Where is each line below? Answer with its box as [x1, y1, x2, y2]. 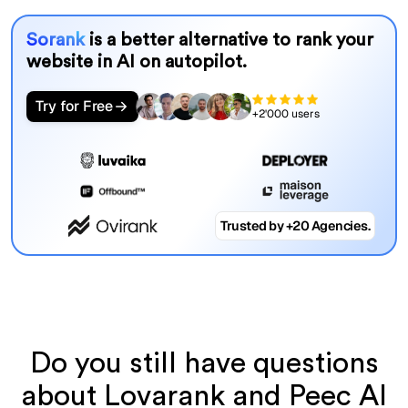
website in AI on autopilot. [25, 53, 247, 72]
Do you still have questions [29, 348, 379, 378]
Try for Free [35, 97, 113, 117]
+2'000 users [251, 106, 320, 121]
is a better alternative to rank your [88, 31, 373, 50]
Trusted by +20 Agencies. [220, 218, 371, 235]
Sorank [25, 31, 89, 50]
